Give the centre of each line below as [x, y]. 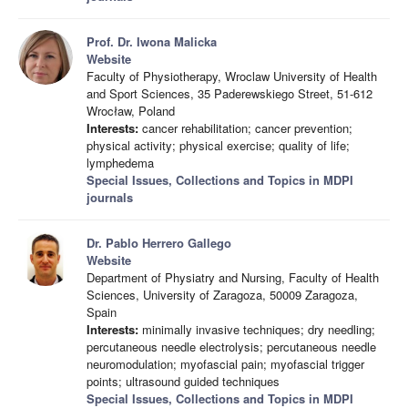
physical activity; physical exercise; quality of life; [218, 145]
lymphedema [120, 163]
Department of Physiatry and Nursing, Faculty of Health [233, 277]
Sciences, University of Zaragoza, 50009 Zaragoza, [222, 295]
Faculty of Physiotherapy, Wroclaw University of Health [232, 76]
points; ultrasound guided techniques [183, 381]
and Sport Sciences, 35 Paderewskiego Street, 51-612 [229, 93]
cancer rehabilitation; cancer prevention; [245, 128]
